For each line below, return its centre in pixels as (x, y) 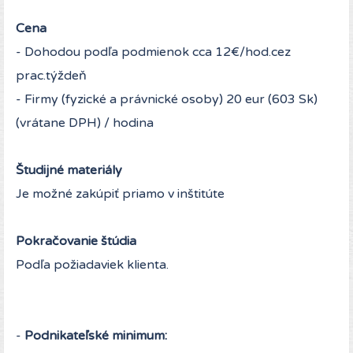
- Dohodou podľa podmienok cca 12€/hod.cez (153, 52)
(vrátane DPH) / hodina (85, 123)
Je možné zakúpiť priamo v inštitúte (120, 194)
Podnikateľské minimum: (94, 336)
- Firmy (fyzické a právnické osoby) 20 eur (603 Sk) (167, 100)
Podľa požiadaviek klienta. (92, 265)
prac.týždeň (51, 76)
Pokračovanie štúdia (76, 242)
